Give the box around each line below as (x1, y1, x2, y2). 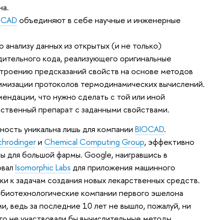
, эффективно (144, 136, 195, 147)
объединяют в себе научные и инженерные (17, 14, 181, 26)
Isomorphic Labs (15, 161, 71, 173)
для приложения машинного (71, 161, 176, 173)
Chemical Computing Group (44, 136, 145, 147)
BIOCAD (135, 123, 165, 135)
